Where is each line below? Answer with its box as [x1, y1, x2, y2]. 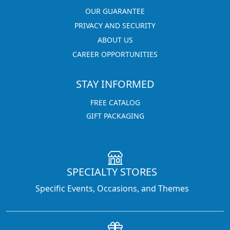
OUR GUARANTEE [85, 6, 145, 16]
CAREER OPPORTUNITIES [72, 49, 158, 59]
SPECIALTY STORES [67, 165, 157, 179]
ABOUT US [97, 35, 133, 45]
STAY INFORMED [75, 77, 155, 91]
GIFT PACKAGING [86, 111, 144, 121]
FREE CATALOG [90, 98, 140, 108]
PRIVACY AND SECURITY [74, 21, 156, 30]
